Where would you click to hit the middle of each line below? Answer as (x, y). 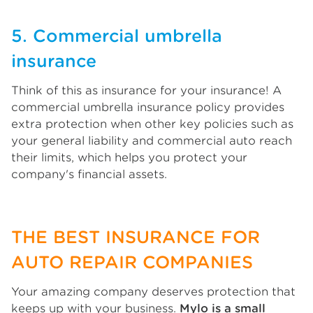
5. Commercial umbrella (117, 36)
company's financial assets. (89, 174)
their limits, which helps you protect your (129, 158)
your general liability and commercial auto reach (152, 141)
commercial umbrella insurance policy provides (148, 107)
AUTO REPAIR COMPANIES (132, 262)
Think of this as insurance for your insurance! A (146, 90)
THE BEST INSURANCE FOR (136, 237)
